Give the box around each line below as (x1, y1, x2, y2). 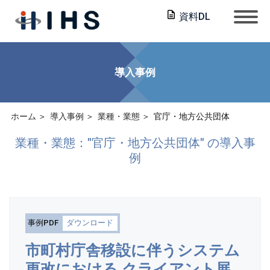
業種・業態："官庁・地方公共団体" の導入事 (14, 136, 256, 150)
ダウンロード (66, 218, 114, 228)
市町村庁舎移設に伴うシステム (25, 241, 240, 259)
